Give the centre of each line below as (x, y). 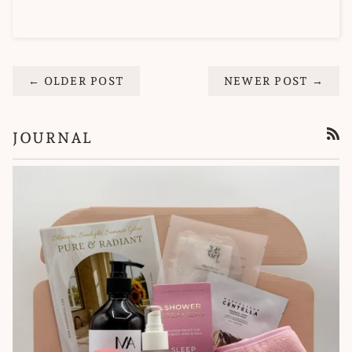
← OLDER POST (77, 81)
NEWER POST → (273, 81)
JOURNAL (53, 138)
